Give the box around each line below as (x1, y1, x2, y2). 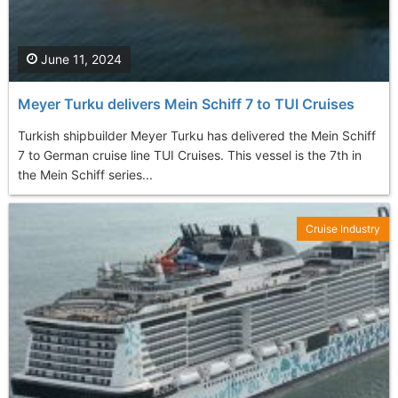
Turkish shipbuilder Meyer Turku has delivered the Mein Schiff (18, 127, 376, 143)
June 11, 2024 (37, 51, 122, 67)
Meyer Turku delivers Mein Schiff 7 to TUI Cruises (18, 94, 354, 113)
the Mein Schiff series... (18, 166, 153, 182)
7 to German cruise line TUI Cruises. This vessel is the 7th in (18, 147, 362, 163)
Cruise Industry (306, 221, 380, 235)
